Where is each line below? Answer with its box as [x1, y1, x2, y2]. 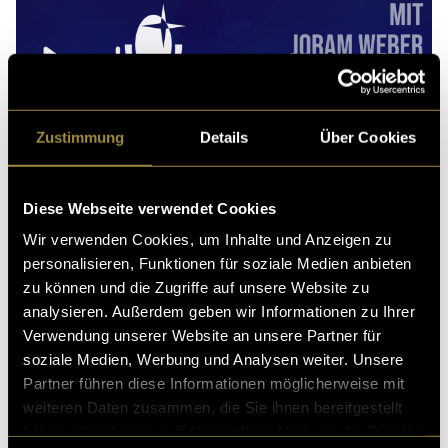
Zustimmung [35, 128, 125, 146]
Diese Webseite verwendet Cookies [23, 199, 276, 217]
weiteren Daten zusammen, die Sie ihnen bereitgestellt [23, 398, 403, 416]
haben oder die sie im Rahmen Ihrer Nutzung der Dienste [23, 422, 421, 440]
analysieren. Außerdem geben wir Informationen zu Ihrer [23, 302, 415, 320]
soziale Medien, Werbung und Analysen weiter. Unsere [23, 350, 404, 368]
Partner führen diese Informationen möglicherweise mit [23, 374, 405, 392]
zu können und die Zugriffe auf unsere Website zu [23, 278, 369, 296]
